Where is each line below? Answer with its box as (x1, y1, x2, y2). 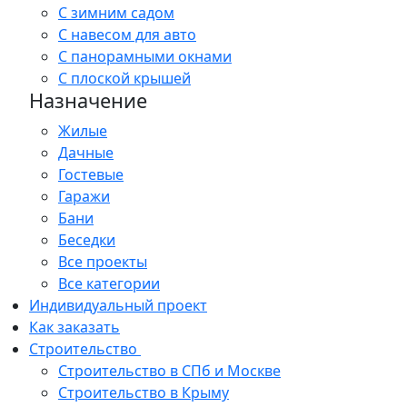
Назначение (29, 87, 147, 114)
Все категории (58, 273, 160, 294)
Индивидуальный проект (29, 295, 207, 316)
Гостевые (58, 164, 124, 185)
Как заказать (29, 317, 120, 338)
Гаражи (58, 186, 110, 207)
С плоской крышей (58, 68, 191, 89)
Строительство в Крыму (58, 382, 229, 403)
